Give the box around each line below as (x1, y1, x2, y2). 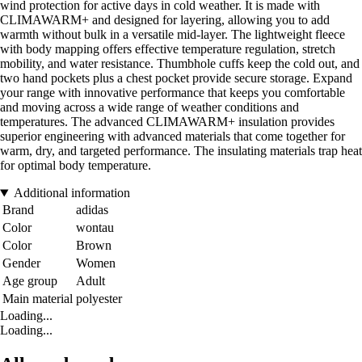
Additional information (13, 186, 130, 200)
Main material (2, 292, 73, 306)
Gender (2, 256, 40, 271)
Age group (2, 274, 57, 288)
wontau (76, 221, 114, 235)
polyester (76, 292, 122, 306)
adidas (76, 203, 108, 217)
